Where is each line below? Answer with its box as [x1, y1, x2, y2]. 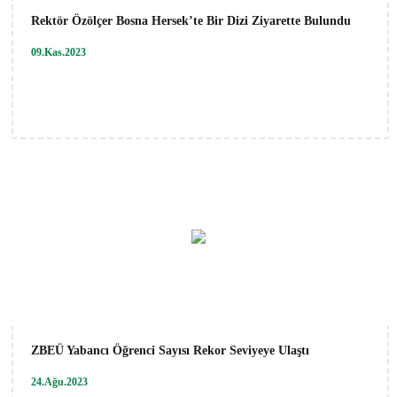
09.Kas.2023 [31, 45, 86, 58]
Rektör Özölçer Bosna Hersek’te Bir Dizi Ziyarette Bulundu [31, 13, 351, 27]
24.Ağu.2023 [31, 375, 88, 388]
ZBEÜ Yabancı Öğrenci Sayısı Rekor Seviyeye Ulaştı [31, 343, 309, 357]
